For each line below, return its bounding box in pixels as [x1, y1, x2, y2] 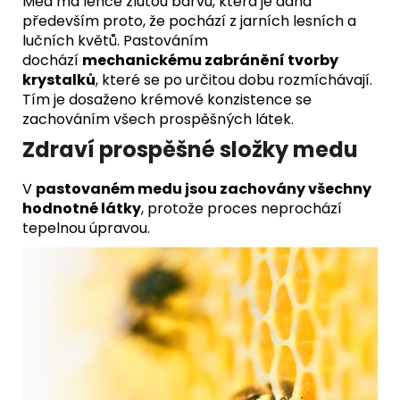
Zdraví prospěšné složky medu [22, 134, 358, 164]
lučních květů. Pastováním [22, 29, 208, 51]
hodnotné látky [22, 197, 141, 219]
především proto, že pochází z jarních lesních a [22, 10, 356, 31]
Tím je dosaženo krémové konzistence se [22, 88, 312, 110]
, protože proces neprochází [141, 197, 342, 219]
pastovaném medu [36, 178, 185, 199]
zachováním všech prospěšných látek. [22, 108, 294, 129]
